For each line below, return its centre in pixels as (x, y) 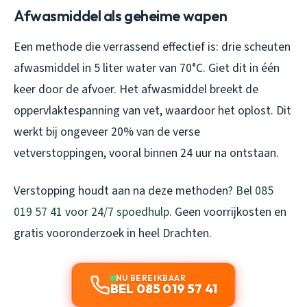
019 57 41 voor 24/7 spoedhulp (91, 212)
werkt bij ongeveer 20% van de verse (107, 132)
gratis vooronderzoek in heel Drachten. (113, 233)
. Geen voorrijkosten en (228, 212)
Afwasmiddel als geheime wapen (121, 15)
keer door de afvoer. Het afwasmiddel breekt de (136, 89)
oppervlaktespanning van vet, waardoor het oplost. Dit (152, 110)
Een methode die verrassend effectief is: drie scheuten (152, 47)
